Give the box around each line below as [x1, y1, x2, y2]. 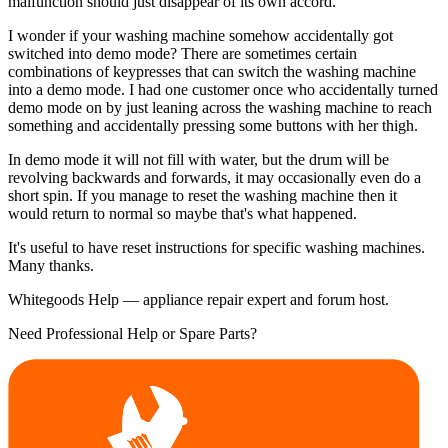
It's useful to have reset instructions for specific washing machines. [8, 238, 425, 256]
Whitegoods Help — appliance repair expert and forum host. [8, 290, 389, 308]
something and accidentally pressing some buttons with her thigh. [8, 116, 418, 134]
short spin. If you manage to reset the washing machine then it [8, 186, 397, 204]
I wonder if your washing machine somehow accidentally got [8, 26, 393, 44]
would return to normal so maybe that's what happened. [8, 204, 357, 222]
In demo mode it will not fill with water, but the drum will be [8, 150, 389, 168]
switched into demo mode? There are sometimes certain [8, 44, 357, 62]
